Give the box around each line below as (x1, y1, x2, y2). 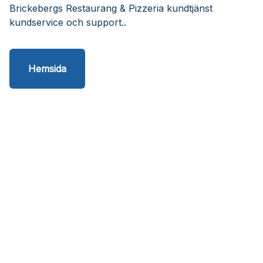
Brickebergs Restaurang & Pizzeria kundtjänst (9, 2, 213, 14)
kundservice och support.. (9, 16, 126, 28)
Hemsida (28, 63, 66, 75)
